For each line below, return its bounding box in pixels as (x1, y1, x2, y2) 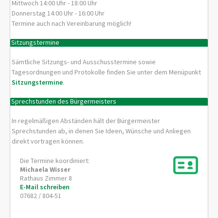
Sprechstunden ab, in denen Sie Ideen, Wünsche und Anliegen (12, 126, 191, 135)
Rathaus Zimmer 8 (20, 173, 72, 182)
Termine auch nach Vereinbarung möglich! (12, 18, 132, 28)
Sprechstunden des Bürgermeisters (11, 97, 117, 106)
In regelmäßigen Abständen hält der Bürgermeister (12, 116, 161, 125)
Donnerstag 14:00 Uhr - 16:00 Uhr (12, 8, 105, 18)
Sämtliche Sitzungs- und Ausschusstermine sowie (12, 57, 156, 66)
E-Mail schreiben (20, 182, 70, 191)
